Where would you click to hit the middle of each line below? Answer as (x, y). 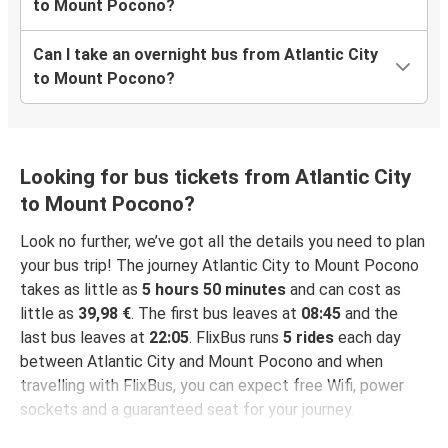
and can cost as (343, 290)
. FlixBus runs (236, 338)
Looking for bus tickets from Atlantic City (215, 177)
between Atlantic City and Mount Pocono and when (201, 362)
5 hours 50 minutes (214, 290)
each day (367, 338)
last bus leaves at (84, 338)
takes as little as (81, 290)
